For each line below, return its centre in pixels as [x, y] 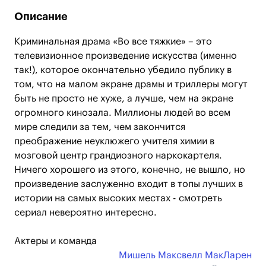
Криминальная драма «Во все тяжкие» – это [113, 42]
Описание [41, 17]
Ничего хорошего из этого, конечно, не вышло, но [130, 170]
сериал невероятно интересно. [85, 213]
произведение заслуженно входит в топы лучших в [129, 184]
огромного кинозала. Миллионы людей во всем [122, 113]
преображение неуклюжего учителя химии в [114, 141]
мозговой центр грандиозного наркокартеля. [118, 156]
